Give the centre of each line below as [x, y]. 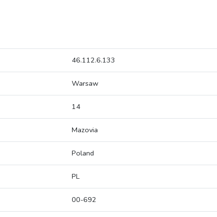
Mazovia [85, 130]
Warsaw [85, 84]
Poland [83, 153]
